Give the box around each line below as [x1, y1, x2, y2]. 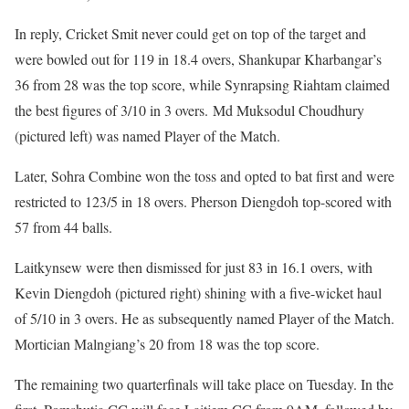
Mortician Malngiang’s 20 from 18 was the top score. [15, 333, 320, 353]
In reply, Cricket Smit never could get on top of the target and [15, 23, 366, 43]
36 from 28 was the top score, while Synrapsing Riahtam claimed [15, 74, 390, 94]
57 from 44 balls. [15, 216, 112, 236]
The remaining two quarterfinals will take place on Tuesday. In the [15, 373, 393, 393]
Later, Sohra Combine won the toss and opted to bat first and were [15, 165, 394, 185]
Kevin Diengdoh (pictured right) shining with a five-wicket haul [15, 282, 382, 302]
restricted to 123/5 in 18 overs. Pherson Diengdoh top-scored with [15, 191, 392, 211]
